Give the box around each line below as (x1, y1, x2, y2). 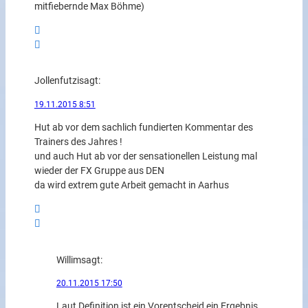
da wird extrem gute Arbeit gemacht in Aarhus (34, 179, 229, 192)
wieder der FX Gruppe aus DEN (34, 165, 164, 177)
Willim (56, 254, 81, 266)
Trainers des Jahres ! (34, 136, 122, 148)
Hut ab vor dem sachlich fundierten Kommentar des (34, 122, 253, 134)
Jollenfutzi (34, 75, 79, 87)
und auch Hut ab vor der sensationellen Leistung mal (34, 151, 257, 163)
